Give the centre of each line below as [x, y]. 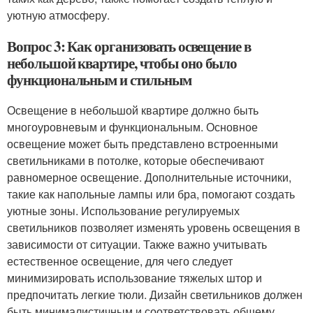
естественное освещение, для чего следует [120, 261]
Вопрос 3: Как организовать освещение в [129, 46]
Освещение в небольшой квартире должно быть [133, 110]
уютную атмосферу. [58, 15]
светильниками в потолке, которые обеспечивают [136, 160]
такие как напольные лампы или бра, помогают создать [151, 194]
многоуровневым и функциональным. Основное [132, 126]
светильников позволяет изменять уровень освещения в [154, 227]
